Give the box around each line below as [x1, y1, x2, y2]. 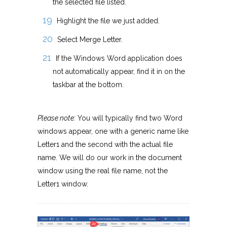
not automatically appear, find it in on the [53, 67, 185, 76]
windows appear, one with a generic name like [37, 127, 188, 136]
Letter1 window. [37, 180, 88, 188]
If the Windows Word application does [56, 54, 182, 63]
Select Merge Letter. [57, 35, 123, 44]
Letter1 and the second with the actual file [37, 140, 173, 149]
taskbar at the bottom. [53, 81, 124, 89]
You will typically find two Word [75, 114, 182, 123]
